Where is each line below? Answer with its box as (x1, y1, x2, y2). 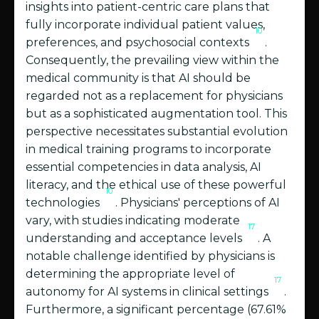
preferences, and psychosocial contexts (26, 36, 252, 50)
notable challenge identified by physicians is (26, 249, 275, 263)
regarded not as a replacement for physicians (26, 89, 283, 103)
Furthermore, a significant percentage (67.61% (26, 303, 286, 317)
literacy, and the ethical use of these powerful (26, 178, 286, 192)
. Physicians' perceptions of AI (115, 196, 280, 210)
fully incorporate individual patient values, (26, 18, 265, 32)
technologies (26, 196, 103, 210)
